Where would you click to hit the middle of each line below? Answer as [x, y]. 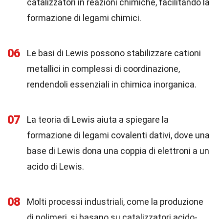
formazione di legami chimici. [84, 18]
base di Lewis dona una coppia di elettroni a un [118, 151]
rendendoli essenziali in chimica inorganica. [112, 84]
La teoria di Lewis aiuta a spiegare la [98, 120]
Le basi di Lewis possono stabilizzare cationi [114, 53]
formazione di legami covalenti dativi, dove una [118, 135]
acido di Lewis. [55, 166]
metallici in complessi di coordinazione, [103, 69]
